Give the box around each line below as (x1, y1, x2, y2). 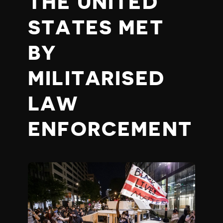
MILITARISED (28, 69, 165, 89)
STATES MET (28, 18, 164, 38)
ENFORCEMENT (28, 119, 192, 139)
